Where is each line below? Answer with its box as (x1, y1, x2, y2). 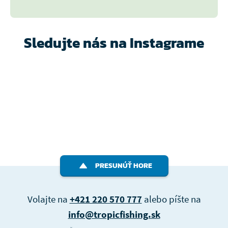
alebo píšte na (141, 192, 201, 205)
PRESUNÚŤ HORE (95, 160, 152, 172)
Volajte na (27, 192, 70, 205)
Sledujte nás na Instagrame (24, 32, 204, 53)
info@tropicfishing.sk (68, 208, 160, 220)
